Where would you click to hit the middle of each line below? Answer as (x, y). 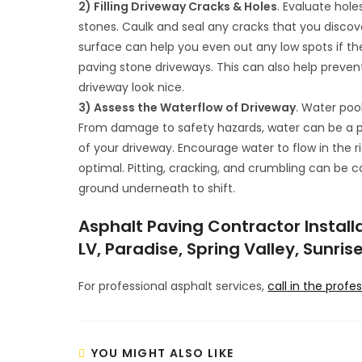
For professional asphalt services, (173, 286)
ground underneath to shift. (157, 188)
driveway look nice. (132, 87)
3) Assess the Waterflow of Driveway (187, 107)
